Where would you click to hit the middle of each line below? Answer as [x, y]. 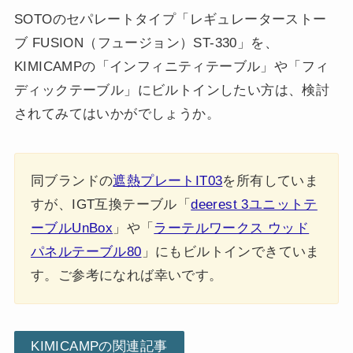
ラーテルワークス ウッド [232, 228]
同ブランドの [72, 180]
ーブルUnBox [72, 228]
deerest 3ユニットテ [254, 204]
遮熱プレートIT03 [168, 180]
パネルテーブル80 [86, 251]
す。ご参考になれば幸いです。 [126, 275]
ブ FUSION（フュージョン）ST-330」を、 [146, 43]
